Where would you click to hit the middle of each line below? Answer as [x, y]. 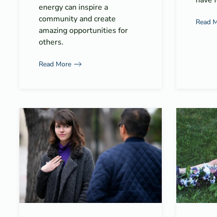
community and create [77, 19]
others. [51, 42]
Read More [55, 64]
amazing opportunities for [83, 31]
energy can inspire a [73, 8]
